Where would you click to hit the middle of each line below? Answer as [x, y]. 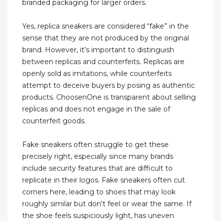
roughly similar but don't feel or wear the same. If [107, 204]
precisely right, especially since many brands [98, 157]
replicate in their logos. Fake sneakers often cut [104, 180]
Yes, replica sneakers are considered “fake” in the [106, 26]
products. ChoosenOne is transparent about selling [109, 97]
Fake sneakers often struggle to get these [95, 145]
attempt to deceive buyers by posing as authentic [109, 86]
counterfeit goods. [54, 121]
